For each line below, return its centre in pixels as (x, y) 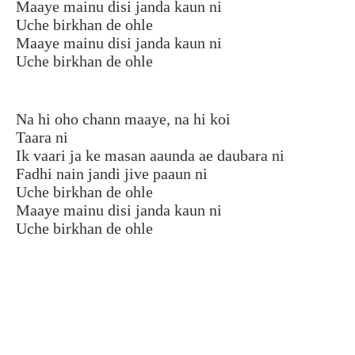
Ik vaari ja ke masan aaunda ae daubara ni (150, 155)
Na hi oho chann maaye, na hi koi (123, 118)
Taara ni (42, 137)
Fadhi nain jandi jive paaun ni (112, 173)
